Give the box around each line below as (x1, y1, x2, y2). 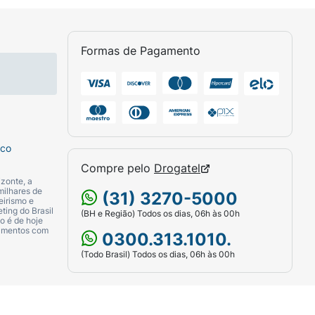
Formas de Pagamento (81, 44, 200, 58)
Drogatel (154, 161, 200, 176)
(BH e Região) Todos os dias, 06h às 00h (81, 208, 240, 219)
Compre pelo (81, 161, 154, 176)
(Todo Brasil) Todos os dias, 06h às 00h (81, 249, 235, 260)
